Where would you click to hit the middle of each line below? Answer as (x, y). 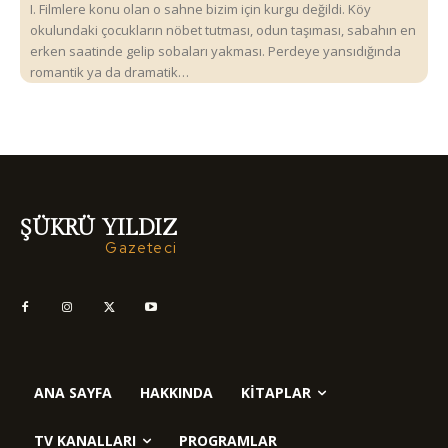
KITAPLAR (276, 393)
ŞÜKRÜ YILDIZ (98, 228)
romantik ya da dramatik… (109, 72)
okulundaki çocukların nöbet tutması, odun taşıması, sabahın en (223, 30)
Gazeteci (141, 248)
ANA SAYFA (73, 393)
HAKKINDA (176, 393)
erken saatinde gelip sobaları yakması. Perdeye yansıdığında (215, 51)
